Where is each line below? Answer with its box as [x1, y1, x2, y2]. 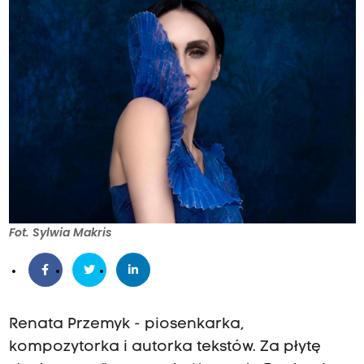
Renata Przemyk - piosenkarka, [8, 317, 244, 333]
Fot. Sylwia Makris [8, 224, 112, 241]
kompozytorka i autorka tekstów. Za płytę [8, 340, 321, 356]
